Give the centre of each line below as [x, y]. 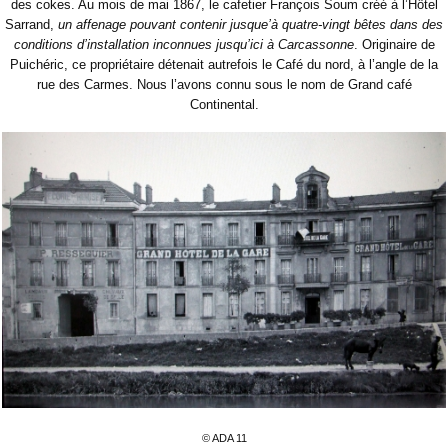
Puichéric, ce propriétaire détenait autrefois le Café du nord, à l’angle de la [224, 64]
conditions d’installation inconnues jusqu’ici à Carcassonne [183, 44]
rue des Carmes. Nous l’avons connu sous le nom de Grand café [224, 84]
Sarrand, [31, 24]
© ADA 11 [224, 437]
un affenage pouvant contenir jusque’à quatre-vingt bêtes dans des [250, 24]
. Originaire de [394, 44]
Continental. [224, 104]
